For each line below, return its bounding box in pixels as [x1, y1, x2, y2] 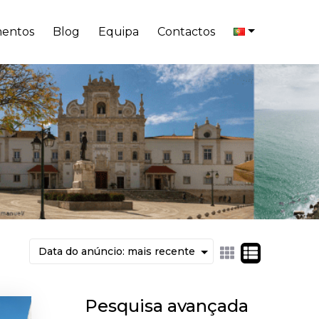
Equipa [98, 25, 140, 39]
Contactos [157, 25, 216, 39]
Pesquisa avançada [84, 295, 249, 316]
